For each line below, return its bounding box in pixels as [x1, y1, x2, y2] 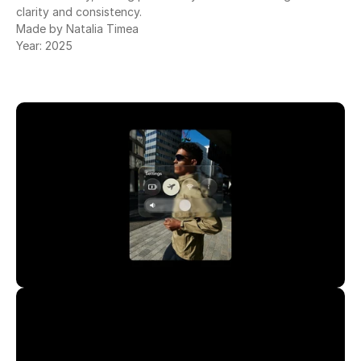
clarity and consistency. [16, 5, 142, 19]
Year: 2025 [16, 39, 73, 53]
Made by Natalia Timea [16, 22, 139, 36]
